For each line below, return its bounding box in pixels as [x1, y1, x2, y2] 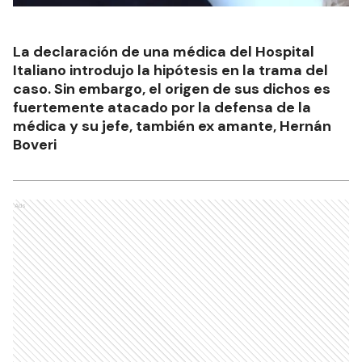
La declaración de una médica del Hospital [13, 42, 314, 62]
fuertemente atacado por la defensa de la [13, 98, 311, 118]
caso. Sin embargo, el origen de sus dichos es [13, 79, 330, 99]
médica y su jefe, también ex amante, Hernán [13, 116, 331, 137]
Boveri [13, 135, 57, 155]
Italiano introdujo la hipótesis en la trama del [13, 61, 328, 81]
